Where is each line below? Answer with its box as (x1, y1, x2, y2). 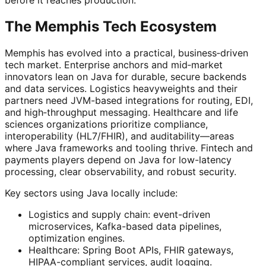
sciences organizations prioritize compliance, (5, 118, 208, 130)
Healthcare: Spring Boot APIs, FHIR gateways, (28, 243, 233, 256)
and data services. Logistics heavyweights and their (5, 82, 237, 94)
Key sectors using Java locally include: (5, 186, 178, 199)
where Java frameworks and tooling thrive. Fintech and (5, 141, 253, 154)
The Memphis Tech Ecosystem (5, 17, 217, 35)
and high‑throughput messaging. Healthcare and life (5, 106, 238, 118)
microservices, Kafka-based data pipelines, (28, 220, 221, 232)
